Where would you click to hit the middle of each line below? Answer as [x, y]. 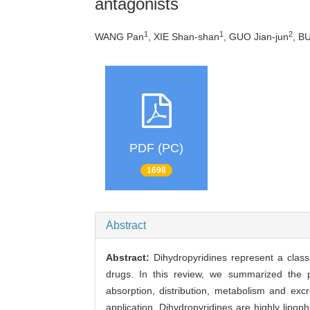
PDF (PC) [157, 148]
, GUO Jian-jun [256, 37]
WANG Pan [119, 37]
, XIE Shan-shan [184, 37]
